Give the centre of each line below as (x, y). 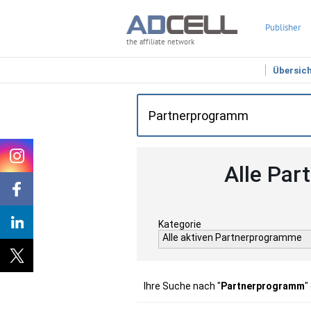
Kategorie (180, 224)
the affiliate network (160, 42)
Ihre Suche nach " (182, 286)
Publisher (283, 27)
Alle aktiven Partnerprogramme (232, 237)
